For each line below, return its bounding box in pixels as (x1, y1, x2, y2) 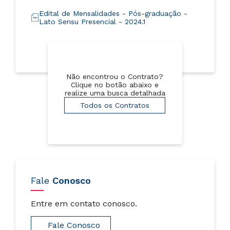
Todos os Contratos (80, 101, 150, 109)
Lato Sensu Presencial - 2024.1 (39, 17, 145, 26)
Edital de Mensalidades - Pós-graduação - (39, 9, 187, 17)
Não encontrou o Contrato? (66, 72, 164, 81)
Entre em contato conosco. (31, 199, 137, 208)
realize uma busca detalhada (64, 89, 165, 97)
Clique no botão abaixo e (71, 81, 159, 89)
